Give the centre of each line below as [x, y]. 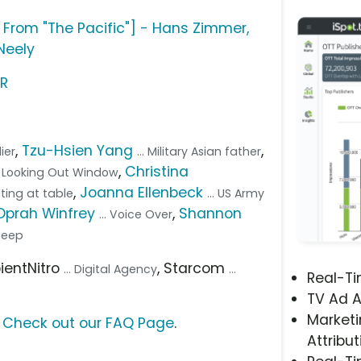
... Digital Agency [111, 269]
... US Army [236, 193]
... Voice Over [136, 214]
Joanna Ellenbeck [142, 192]
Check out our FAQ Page [88, 323]
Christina [157, 171]
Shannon [211, 213]
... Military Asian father [199, 151]
